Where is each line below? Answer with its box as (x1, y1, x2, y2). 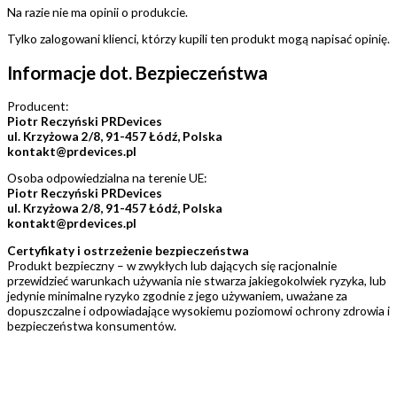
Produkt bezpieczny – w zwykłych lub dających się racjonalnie (7, 257, 337, 273)
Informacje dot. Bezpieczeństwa (7, 61, 268, 83)
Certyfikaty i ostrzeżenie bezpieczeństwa (7, 242, 249, 258)
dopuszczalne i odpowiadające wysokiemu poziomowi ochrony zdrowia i (7, 302, 390, 318)
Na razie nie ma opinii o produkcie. (7, 4, 188, 19)
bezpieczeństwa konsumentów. (7, 317, 176, 333)
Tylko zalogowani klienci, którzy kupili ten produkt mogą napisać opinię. (7, 31, 390, 47)
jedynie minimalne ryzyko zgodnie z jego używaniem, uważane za (7, 287, 347, 303)
